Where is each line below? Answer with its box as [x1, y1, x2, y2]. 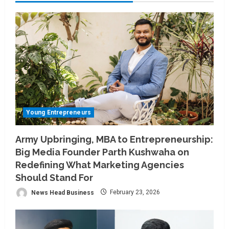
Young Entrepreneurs [26, 108, 91, 116]
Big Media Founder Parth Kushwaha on [15, 146, 189, 157]
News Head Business [30, 189, 94, 196]
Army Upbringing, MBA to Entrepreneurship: [15, 133, 213, 145]
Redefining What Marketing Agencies [15, 159, 184, 170]
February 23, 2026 [108, 189, 160, 196]
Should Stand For [15, 172, 93, 183]
